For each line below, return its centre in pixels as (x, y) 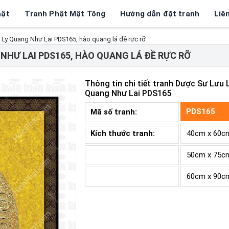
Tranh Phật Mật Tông (65, 14)
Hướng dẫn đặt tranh (160, 14)
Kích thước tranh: (123, 134)
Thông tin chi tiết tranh (130, 83)
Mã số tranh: (115, 112)
